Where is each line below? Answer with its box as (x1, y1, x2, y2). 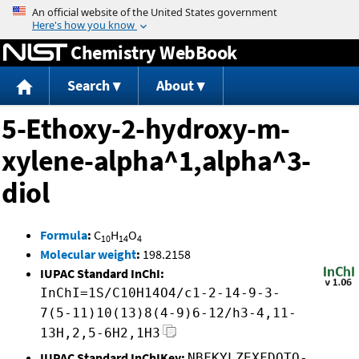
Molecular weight (40, 246, 136, 263)
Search (67, 76, 110, 95)
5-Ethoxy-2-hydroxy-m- (2, 111, 290, 147)
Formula (40, 227, 87, 244)
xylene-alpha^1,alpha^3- (2, 143, 311, 179)
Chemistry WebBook (71, 39, 237, 65)
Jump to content (135, 3, 224, 19)
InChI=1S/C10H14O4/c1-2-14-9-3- (40, 285, 280, 301)
